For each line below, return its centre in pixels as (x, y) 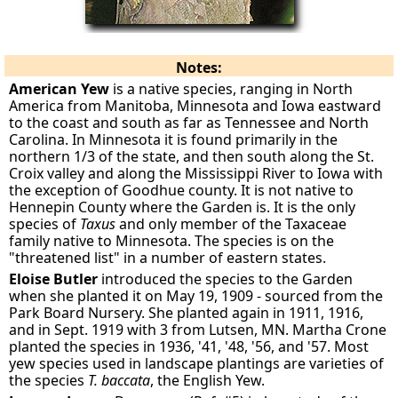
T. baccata (119, 380)
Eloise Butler (54, 279)
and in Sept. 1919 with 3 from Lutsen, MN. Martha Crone (198, 330)
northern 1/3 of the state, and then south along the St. (192, 156)
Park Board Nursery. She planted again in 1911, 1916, (187, 313)
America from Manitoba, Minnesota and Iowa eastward (195, 106)
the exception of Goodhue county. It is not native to (182, 190)
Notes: (199, 68)
